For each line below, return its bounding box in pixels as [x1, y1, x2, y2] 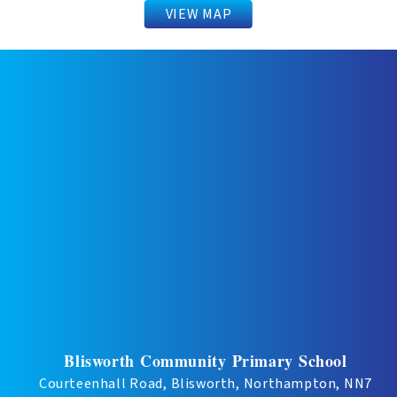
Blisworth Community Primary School [64, 349, 347, 372]
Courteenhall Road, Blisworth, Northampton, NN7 [38, 374, 372, 393]
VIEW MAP [165, 4, 232, 24]
